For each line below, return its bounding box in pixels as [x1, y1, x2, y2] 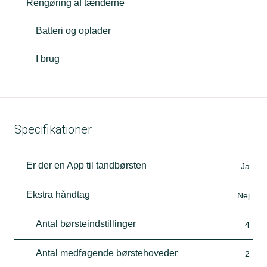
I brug [36, 53, 60, 64]
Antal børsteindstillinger [36, 218, 136, 229]
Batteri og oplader [36, 25, 111, 36]
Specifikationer [14, 122, 92, 136]
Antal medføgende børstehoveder [36, 247, 178, 258]
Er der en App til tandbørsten [26, 160, 147, 170]
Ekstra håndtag [26, 189, 90, 200]
